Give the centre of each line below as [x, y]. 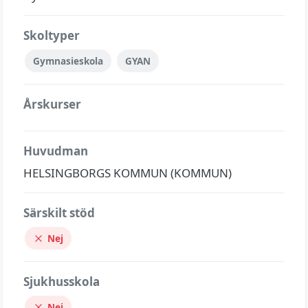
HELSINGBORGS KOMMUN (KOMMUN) [128, 173]
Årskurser [52, 104]
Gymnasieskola [68, 61]
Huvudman [56, 151]
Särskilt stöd [59, 213]
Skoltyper [52, 35]
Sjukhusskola [62, 282]
